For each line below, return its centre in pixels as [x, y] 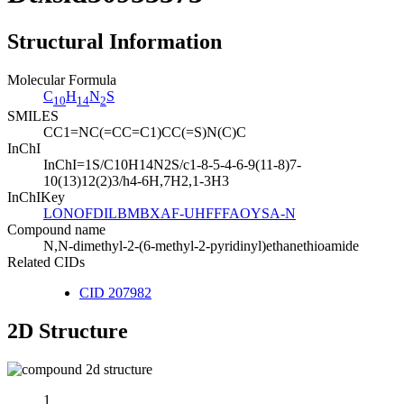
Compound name [56, 229]
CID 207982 [115, 292]
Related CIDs [46, 262]
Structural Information [115, 41]
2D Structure [68, 331]
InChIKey [36, 197]
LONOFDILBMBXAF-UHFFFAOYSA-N [170, 213]
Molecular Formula [62, 79]
